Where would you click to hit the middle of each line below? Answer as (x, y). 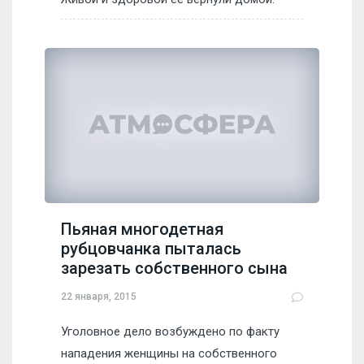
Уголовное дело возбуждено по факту (170, 331)
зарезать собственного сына (174, 268)
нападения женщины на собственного (169, 353)
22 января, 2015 (99, 297)
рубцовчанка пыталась (151, 248)
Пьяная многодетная (142, 229)
